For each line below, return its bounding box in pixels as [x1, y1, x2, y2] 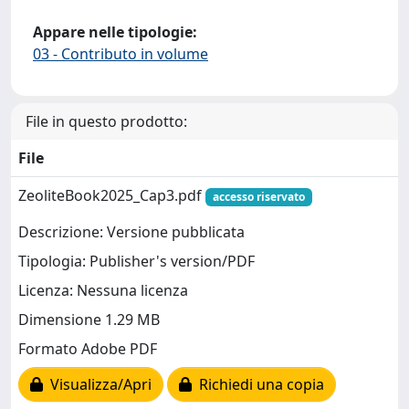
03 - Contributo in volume [33, 43, 208, 64]
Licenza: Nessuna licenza [18, 280, 188, 300]
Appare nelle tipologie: [33, 21, 197, 42]
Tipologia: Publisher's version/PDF [18, 251, 255, 271]
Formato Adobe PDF [18, 339, 157, 359]
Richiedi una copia [192, 374, 324, 394]
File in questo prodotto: [26, 110, 187, 131]
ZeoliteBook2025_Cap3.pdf [18, 184, 205, 205]
